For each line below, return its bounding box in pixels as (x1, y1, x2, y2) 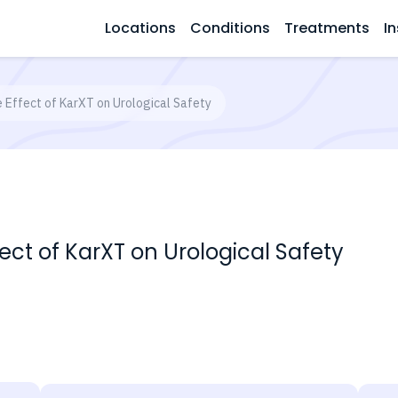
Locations (105, 18, 176, 38)
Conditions (190, 18, 270, 38)
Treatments (284, 18, 370, 38)
